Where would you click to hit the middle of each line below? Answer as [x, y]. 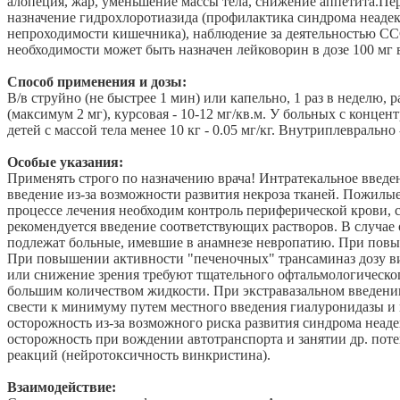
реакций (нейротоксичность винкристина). [139, 355]
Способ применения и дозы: [97, 82]
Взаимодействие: [62, 387]
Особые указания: [65, 162]
